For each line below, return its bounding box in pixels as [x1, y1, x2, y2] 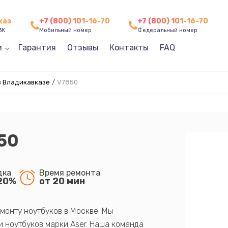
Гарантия [18, 43, 56, 52]
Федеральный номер [137, 27, 198, 34]
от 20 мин [39, 175, 85, 187]
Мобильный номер [39, 27, 92, 34]
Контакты [109, 43, 149, 52]
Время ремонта [39, 167, 100, 178]
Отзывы [67, 43, 98, 52]
